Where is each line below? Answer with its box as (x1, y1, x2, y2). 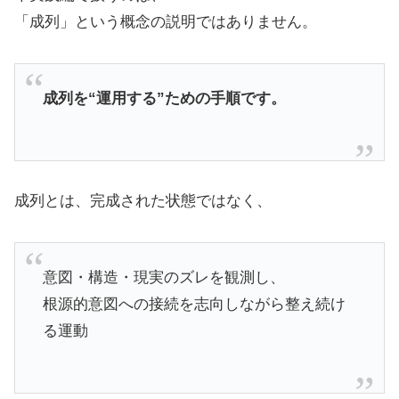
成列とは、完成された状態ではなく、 (14, 192, 272, 210)
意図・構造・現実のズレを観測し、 (42, 268, 285, 286)
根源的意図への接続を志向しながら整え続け (42, 295, 346, 313)
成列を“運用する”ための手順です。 (42, 89, 286, 107)
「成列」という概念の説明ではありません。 (14, 13, 317, 31)
